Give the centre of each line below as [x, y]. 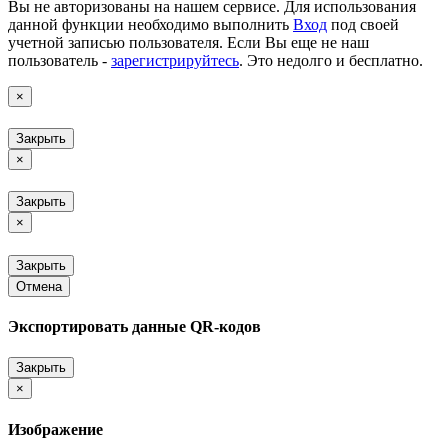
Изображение [55, 429]
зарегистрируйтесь [175, 60]
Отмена [39, 286]
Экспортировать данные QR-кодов [134, 326]
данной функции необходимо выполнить [150, 24]
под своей [363, 24]
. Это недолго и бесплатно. [331, 60]
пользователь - [59, 60]
